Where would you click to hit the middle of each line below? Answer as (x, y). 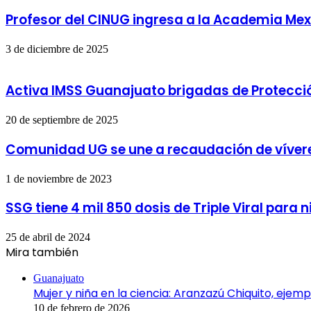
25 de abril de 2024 (48, 237)
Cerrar (19, 267)
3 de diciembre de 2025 (57, 49)
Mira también (42, 253)
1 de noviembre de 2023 (59, 178)
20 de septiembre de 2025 (62, 120)
